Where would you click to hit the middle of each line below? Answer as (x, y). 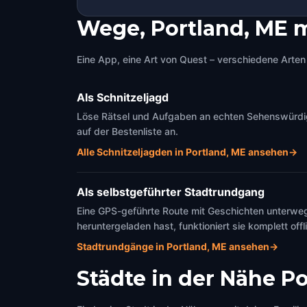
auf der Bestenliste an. (127, 131)
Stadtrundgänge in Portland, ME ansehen (173, 246)
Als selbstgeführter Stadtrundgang (171, 192)
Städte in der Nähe (176, 279)
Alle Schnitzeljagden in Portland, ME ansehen (183, 152)
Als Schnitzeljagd (123, 97)
